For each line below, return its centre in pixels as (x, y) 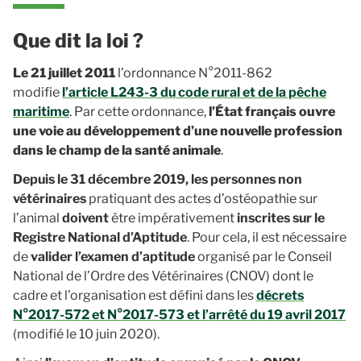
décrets (280, 295)
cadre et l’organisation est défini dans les (135, 295)
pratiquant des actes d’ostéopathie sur (203, 199)
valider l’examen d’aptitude (114, 257)
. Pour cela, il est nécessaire (267, 237)
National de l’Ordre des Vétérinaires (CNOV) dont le (163, 276)
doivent (85, 218)
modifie (37, 92)
